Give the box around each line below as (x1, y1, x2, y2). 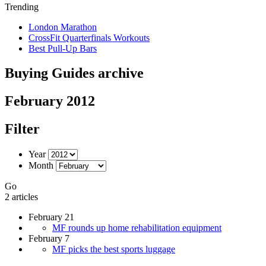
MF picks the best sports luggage (52, 244, 175, 255)
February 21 (28, 212, 74, 223)
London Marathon (28, 21, 97, 32)
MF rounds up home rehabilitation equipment (52, 223, 221, 233)
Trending (5, 1, 39, 12)
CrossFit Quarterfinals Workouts (28, 32, 150, 43)
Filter (5, 121, 40, 137)
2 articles (5, 192, 38, 202)
